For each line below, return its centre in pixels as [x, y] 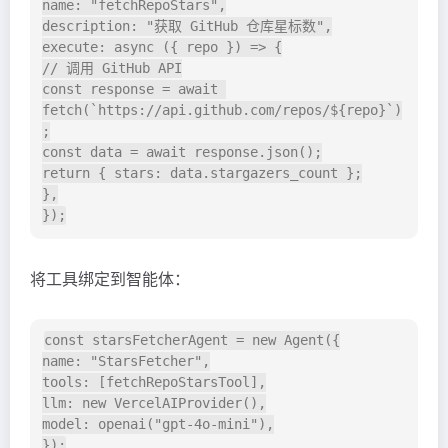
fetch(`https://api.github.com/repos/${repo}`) [222, 110]
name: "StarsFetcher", [126, 361]
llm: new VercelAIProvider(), [154, 403]
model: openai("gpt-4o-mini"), [158, 424]
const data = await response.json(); [182, 152]
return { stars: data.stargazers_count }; [202, 173]
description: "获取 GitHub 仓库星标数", [187, 26]
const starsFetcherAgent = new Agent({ [192, 340]
